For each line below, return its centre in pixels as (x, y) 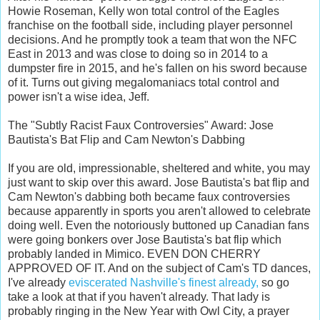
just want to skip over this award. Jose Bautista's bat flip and (159, 182)
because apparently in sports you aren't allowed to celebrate (159, 211)
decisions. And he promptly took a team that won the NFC (152, 39)
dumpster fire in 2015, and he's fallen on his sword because (157, 68)
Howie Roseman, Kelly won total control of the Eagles (144, 11)
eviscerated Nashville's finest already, (164, 282)
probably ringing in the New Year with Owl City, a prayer (149, 311)
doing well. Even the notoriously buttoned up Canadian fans (159, 225)
